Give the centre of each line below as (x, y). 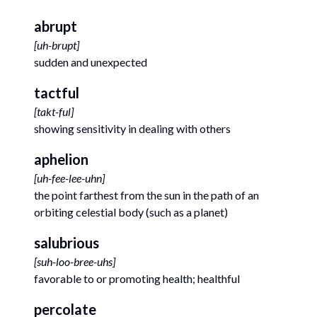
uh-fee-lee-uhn (69, 178)
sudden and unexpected (91, 62)
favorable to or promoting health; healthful (137, 278)
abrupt (56, 26)
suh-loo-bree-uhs (75, 261)
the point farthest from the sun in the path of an (146, 195)
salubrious (67, 243)
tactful (57, 93)
